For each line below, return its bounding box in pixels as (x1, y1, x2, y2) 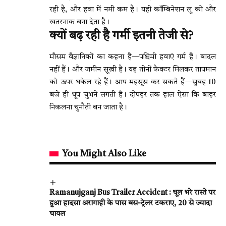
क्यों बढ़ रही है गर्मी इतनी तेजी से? (49, 30, 193, 43)
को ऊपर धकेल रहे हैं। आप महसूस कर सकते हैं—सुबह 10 (49, 79, 216, 87)
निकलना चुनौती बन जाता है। (49, 104, 127, 112)
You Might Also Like (62, 149, 146, 159)
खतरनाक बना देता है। (49, 19, 109, 27)
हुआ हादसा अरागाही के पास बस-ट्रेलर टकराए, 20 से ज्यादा (49, 200, 212, 208)
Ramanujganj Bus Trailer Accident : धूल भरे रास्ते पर (49, 189, 215, 197)
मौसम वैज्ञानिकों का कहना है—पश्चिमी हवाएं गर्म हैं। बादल (49, 53, 216, 62)
